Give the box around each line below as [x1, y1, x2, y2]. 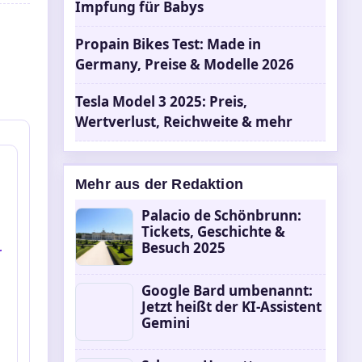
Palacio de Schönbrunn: [141, 206, 301, 225]
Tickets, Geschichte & [141, 222, 285, 241]
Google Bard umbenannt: [141, 281, 313, 300]
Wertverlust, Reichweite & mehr [75, 112, 293, 131]
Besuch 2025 [141, 238, 225, 257]
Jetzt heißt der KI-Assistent [141, 297, 322, 316]
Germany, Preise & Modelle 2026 [75, 55, 294, 74]
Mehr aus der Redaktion [75, 176, 243, 192]
